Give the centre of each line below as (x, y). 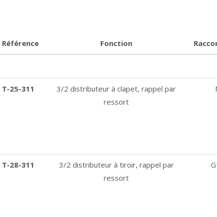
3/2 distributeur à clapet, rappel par (116, 89)
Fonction (116, 43)
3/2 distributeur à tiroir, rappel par (116, 165)
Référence (20, 43)
